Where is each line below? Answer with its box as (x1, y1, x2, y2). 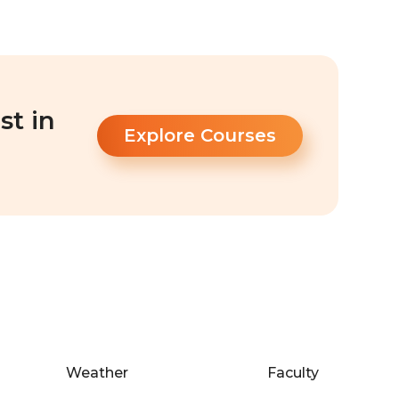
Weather (66, 364, 129, 381)
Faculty (266, 364, 319, 381)
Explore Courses (124, 124, 276, 146)
